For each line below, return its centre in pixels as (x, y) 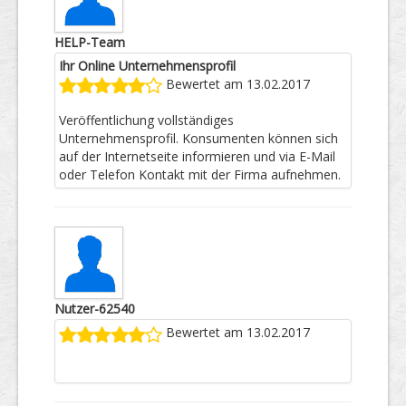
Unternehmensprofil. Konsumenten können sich (198, 139)
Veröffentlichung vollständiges (146, 121)
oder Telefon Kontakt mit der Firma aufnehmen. (200, 175)
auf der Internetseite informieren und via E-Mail (197, 157)
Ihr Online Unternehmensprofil (147, 66)
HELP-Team (90, 42)
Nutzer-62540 (95, 309)
